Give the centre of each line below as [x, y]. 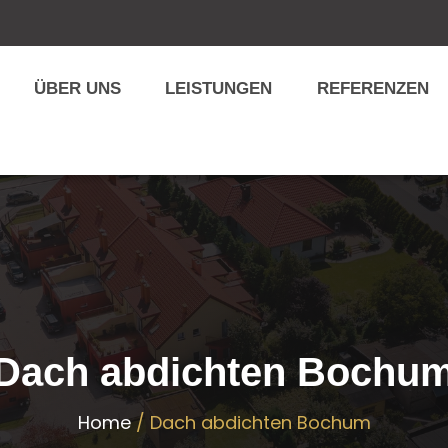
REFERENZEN [372, 88]
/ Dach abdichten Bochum [250, 422]
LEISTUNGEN [219, 88]
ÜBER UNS [77, 88]
